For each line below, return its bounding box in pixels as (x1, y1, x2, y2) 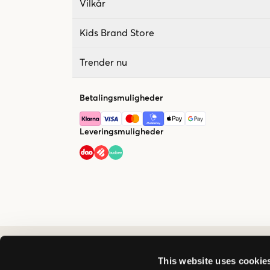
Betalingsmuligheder (80, 93, 163, 102)
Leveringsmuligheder (80, 127, 163, 136)
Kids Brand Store (80, 28, 154, 38)
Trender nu (80, 57, 127, 67)
